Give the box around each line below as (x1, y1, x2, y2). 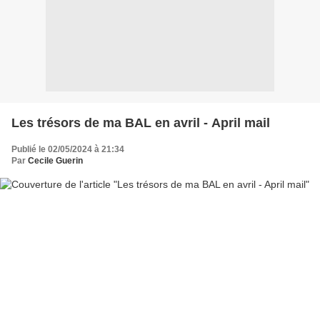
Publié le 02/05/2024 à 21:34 (11, 144, 124, 154)
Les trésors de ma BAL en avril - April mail (11, 115, 270, 130)
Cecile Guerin (28, 155, 83, 166)
